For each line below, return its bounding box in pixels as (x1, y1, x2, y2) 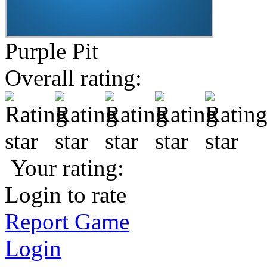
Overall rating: (5, 65, 142, 91)
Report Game (5, 209, 129, 234)
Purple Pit (5, 38, 98, 64)
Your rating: (5, 155, 124, 181)
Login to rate (5, 182, 126, 207)
